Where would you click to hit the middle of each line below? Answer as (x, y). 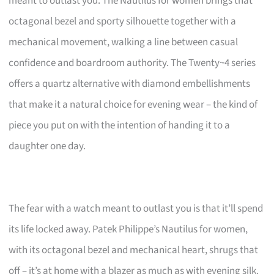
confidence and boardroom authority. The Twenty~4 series (132, 63)
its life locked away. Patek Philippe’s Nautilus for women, (128, 229)
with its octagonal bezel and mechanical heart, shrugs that (134, 250)
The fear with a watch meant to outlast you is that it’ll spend (136, 208)
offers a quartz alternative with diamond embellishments (130, 83)
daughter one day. (47, 146)
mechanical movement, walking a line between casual (124, 42)
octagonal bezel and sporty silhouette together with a (123, 21)
